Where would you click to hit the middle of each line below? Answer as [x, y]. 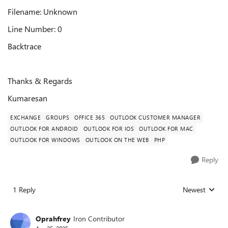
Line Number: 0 [35, 29]
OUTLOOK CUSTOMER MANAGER [155, 117]
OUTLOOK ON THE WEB [117, 140]
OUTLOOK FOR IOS [108, 129]
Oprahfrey [53, 218]
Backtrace [24, 46]
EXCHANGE [25, 117]
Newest [194, 190]
